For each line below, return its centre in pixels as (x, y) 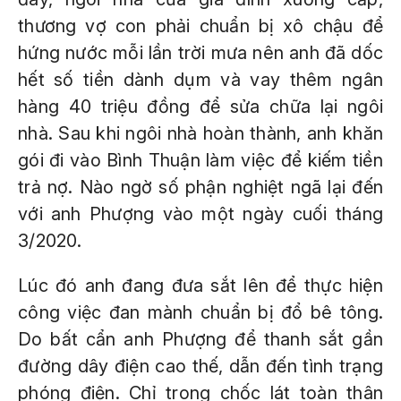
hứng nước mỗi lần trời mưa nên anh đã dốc (200, 53)
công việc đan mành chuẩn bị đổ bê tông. (200, 312)
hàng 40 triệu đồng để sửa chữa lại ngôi (200, 107)
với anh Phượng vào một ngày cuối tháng (200, 214)
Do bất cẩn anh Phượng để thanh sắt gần (200, 339)
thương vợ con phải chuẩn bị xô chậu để (200, 26)
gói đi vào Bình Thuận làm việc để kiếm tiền (200, 160)
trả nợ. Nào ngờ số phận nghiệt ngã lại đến (200, 187)
